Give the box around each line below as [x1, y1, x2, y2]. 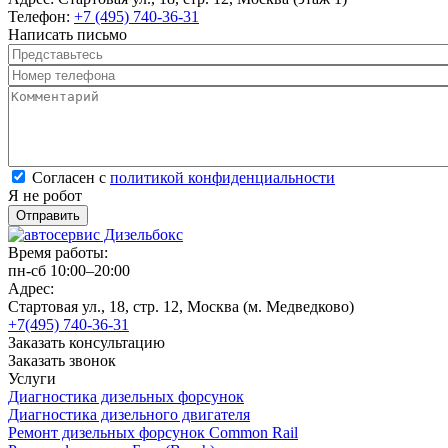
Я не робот [8, 186, 82, 204]
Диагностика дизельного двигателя [8, 405, 250, 423]
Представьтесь [8, 43, 110, 61]
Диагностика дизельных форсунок [8, 387, 244, 405]
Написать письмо [8, 25, 127, 43]
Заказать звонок [8, 351, 116, 369]
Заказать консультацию [8, 333, 165, 351]
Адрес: [8, 279, 58, 297]
